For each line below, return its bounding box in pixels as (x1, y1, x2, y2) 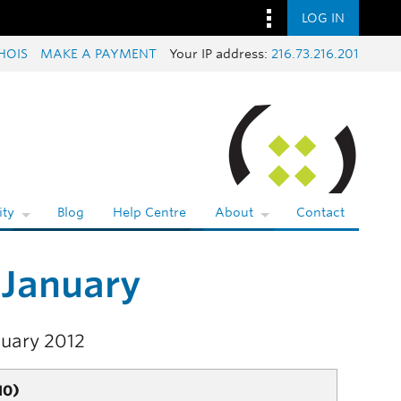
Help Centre (113, 205, 186, 220)
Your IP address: (169, 46, 271, 61)
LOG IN (302, 10, 345, 25)
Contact (296, 205, 345, 220)
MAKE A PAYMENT (40, 46, 157, 61)
